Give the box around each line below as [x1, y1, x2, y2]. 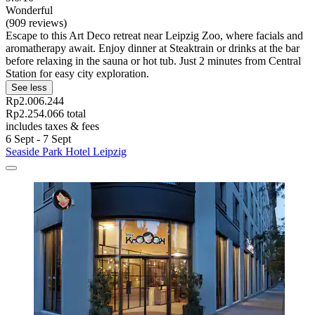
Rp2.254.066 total [6, 108, 86, 120]
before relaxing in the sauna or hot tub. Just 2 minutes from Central [6, 55, 301, 67]
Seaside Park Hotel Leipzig [6, 146, 127, 158]
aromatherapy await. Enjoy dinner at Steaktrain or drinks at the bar [6, 42, 300, 55]
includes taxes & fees [6, 120, 99, 133]
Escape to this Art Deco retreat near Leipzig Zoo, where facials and [6, 30, 303, 42]
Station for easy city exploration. [6, 67, 149, 80]
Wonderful [6, 4, 53, 17]
